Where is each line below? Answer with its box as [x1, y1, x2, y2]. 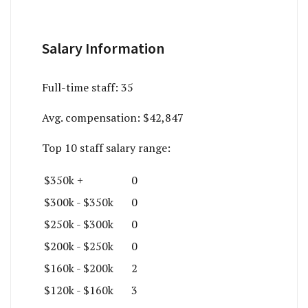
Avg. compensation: [42, 109, 143, 125]
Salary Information [42, 38, 164, 58]
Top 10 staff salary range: [42, 140, 170, 155]
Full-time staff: [42, 79, 121, 95]
